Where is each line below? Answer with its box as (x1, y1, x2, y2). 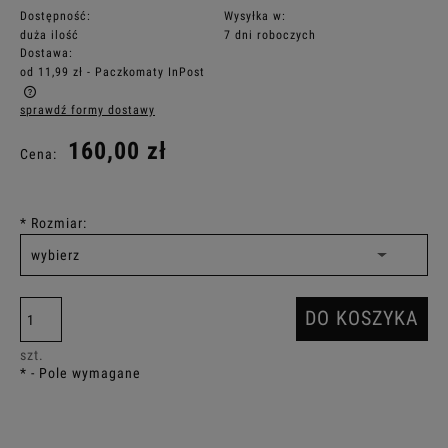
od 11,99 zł (20, 65, 83, 79)
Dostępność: (20, 9, 91, 23)
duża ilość (20, 28, 79, 42)
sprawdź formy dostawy (20, 103, 155, 117)
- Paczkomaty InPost (87, 65, 205, 79)
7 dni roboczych (224, 28, 316, 42)
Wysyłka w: (224, 9, 286, 23)
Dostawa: (20, 46, 73, 60)
